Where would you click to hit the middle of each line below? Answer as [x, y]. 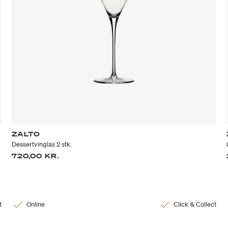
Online [36, 204]
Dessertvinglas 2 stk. [42, 144]
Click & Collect [195, 204]
